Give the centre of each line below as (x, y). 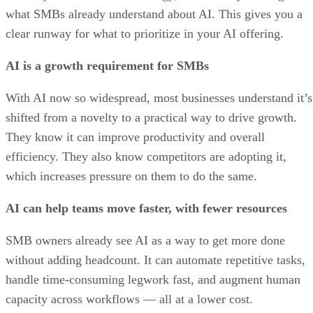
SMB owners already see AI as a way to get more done (145, 241)
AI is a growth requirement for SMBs (107, 66)
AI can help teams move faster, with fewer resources (146, 209)
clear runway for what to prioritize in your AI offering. (145, 34)
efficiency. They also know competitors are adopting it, (146, 157)
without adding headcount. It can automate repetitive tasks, (155, 260)
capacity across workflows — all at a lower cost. (129, 299)
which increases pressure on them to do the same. (131, 176)
